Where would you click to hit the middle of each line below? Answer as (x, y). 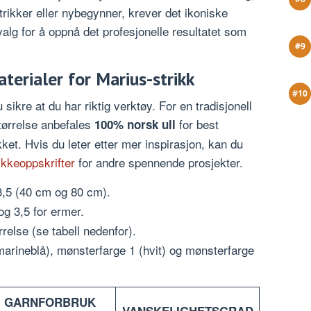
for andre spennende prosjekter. (159, 162)
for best (197, 124)
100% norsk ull (135, 125)
